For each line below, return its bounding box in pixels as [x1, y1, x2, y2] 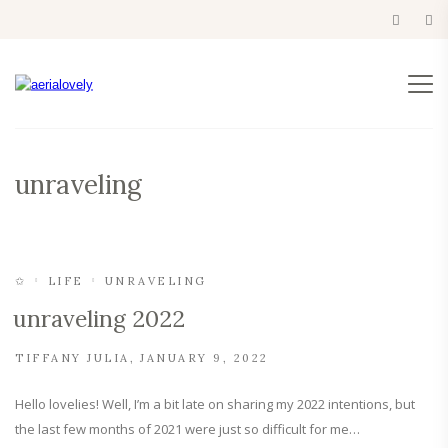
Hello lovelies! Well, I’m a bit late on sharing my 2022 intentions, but [15, 395, 415, 413]
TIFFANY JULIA [15, 351, 130, 365]
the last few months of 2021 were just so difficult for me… [15, 420, 360, 438]
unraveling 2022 [13, 304, 185, 333]
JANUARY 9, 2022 [140, 351, 269, 365]
